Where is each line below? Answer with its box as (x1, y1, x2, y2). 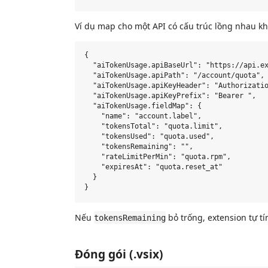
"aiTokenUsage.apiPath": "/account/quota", (84, 71, 264, 80)
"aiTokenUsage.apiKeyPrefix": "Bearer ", (84, 92, 256, 100)
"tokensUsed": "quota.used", (84, 132, 214, 141)
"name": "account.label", (84, 112, 202, 121)
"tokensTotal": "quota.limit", (84, 122, 223, 131)
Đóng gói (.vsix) (75, 246, 163, 262)
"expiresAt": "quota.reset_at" (84, 163, 223, 172)
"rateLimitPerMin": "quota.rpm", (84, 153, 231, 162)
